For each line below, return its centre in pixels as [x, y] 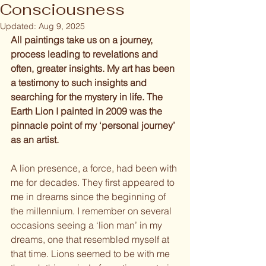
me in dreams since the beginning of [89, 196]
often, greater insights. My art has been [94, 68]
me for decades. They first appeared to [94, 182]
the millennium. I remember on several [92, 210]
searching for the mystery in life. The [88, 96]
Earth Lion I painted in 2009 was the [88, 111]
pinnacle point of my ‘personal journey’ [94, 125]
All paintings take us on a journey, [83, 39]
